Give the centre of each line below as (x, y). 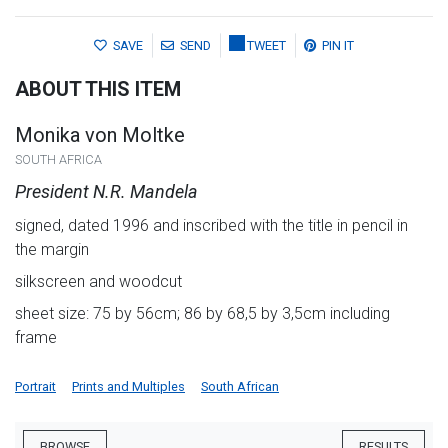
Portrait (35, 386)
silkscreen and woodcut (98, 281)
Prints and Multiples (128, 386)
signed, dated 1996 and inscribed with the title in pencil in (211, 225)
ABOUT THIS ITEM (98, 88)
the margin (52, 249)
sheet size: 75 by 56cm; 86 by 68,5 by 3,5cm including (202, 313)
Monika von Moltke (100, 134)
